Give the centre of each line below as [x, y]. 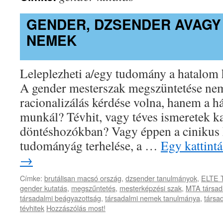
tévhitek [32, 208]
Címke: [31, 178]
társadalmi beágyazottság [60, 198]
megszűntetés [93, 188]
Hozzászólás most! [76, 208]
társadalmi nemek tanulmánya [153, 198]
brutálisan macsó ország [83, 178]
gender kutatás [44, 188]
